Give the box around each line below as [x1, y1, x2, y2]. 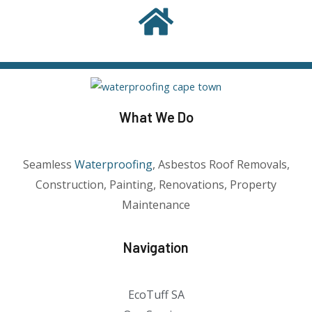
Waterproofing [74, 156, 153, 172]
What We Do [118, 108, 194, 125]
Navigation [123, 238, 189, 256]
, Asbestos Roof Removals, [152, 156, 290, 172]
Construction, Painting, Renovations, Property [36, 176, 276, 192]
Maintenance [122, 196, 190, 212]
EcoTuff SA [127, 286, 185, 302]
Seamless [22, 156, 75, 172]
